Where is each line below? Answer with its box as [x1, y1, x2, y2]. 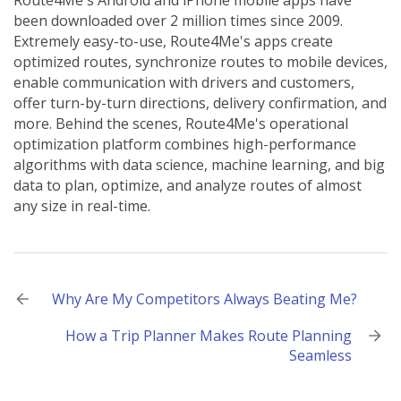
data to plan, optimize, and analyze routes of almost [13, 175, 362, 196]
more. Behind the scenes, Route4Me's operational [13, 114, 348, 134]
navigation [13, 310, 107, 335]
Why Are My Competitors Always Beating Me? [52, 289, 357, 310]
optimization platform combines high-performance [13, 134, 356, 155]
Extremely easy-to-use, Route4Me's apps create [13, 31, 333, 52]
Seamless [289, 346, 352, 366]
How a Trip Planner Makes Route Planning [65, 326, 352, 346]
